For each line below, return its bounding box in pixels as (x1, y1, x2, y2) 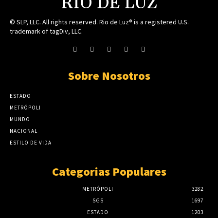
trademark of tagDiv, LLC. (10, 26, 83, 36)
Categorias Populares (52, 163, 166, 179)
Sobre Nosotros (68, 68, 150, 83)
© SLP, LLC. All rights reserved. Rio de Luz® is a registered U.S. (10, 17, 189, 26)
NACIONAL (10, 127, 37, 134)
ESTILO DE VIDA (10, 139, 52, 146)
